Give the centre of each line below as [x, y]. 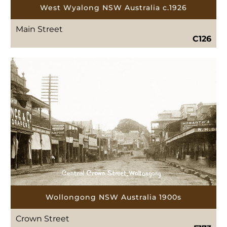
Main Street [40, 29]
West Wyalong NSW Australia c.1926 [113, 8]
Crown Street [43, 219]
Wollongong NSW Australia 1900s [113, 197]
